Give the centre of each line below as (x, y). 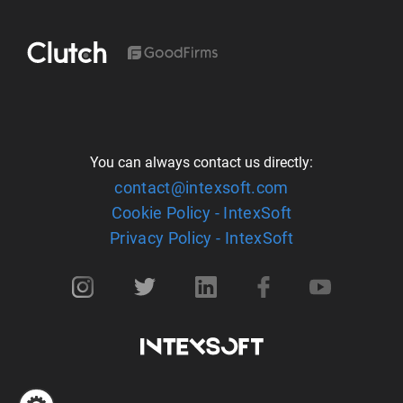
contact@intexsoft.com (201, 188)
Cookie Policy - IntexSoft (201, 213)
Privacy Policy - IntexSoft (201, 238)
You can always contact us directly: (201, 163)
